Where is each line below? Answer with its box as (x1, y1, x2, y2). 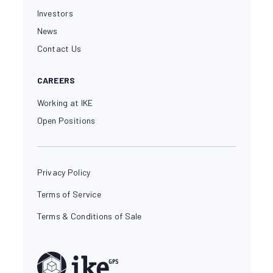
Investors (37, 7, 74, 18)
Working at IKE (37, 97, 93, 108)
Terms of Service (37, 188, 101, 199)
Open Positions (37, 115, 96, 126)
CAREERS (37, 74, 76, 85)
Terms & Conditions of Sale (37, 210, 142, 221)
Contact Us (37, 43, 82, 54)
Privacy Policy (37, 166, 91, 177)
